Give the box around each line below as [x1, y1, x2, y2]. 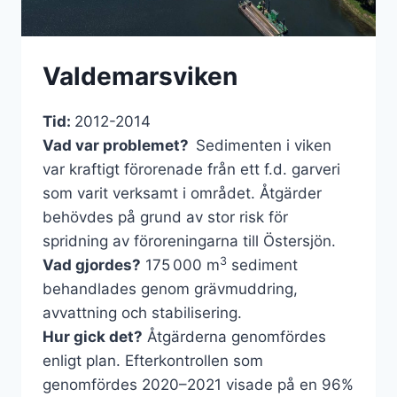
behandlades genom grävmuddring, [43, 280, 298, 299]
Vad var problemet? [43, 136, 189, 155]
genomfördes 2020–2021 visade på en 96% [43, 376, 354, 394]
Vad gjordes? [43, 256, 141, 275]
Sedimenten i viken [189, 136, 331, 155]
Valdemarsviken [43, 61, 237, 92]
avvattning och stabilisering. [43, 304, 258, 323]
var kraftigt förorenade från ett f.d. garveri [43, 160, 340, 179]
